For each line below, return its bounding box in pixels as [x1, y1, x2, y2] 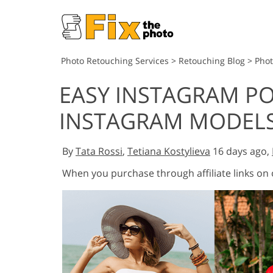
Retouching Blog [179, 55, 245, 66]
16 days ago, [210, 144, 272, 158]
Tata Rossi [76, 144, 122, 158]
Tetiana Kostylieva [127, 144, 210, 158]
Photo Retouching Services [61, 55, 169, 66]
